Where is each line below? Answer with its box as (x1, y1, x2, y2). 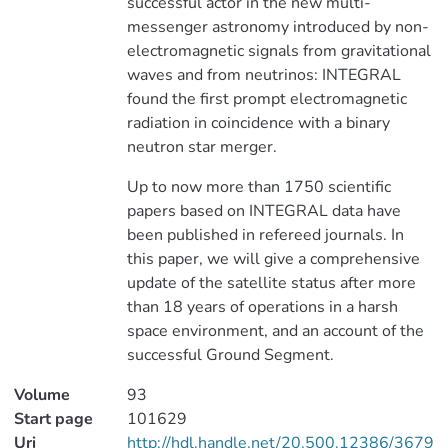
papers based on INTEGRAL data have (126, 200, 401, 222)
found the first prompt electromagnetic (126, 88, 407, 110)
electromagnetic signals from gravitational (126, 40, 431, 62)
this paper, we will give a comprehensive (126, 248, 420, 270)
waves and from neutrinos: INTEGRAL (126, 64, 401, 86)
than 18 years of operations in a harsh (126, 296, 398, 318)
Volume (14, 384, 70, 406)
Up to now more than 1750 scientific (126, 176, 391, 198)
